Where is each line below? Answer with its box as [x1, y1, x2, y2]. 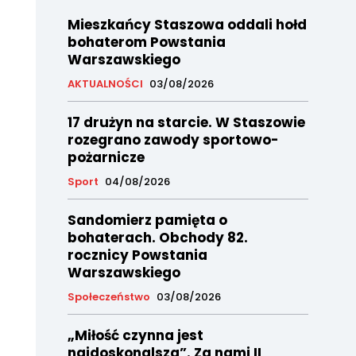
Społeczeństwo [67, 289, 150, 305]
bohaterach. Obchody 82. [67, 228, 248, 248]
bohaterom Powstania [67, 33, 226, 52]
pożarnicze [67, 148, 145, 168]
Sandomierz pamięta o [67, 211, 227, 230]
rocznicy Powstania [67, 246, 207, 265]
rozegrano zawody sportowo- [67, 130, 279, 150]
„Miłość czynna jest [67, 326, 203, 346]
